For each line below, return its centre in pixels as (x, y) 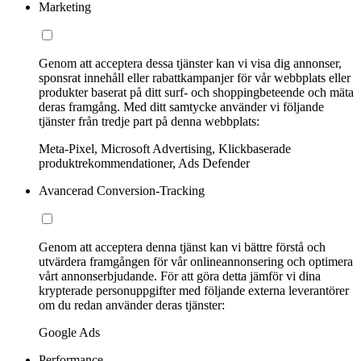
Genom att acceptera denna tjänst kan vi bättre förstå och (182, 247)
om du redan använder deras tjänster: (132, 305)
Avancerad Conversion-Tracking (122, 191)
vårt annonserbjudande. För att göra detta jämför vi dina (180, 276)
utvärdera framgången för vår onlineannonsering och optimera (196, 262)
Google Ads (69, 333)
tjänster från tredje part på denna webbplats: (149, 122)
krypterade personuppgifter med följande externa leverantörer (194, 291)
